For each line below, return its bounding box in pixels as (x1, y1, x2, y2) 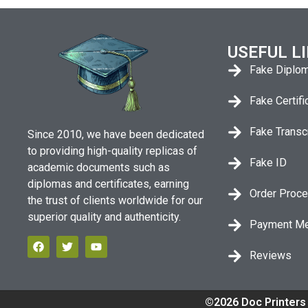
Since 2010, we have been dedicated (27, 128, 204, 142)
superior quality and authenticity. (27, 210, 181, 224)
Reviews (250, 249, 292, 263)
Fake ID (250, 156, 287, 170)
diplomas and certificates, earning (27, 177, 189, 191)
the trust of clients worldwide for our (27, 194, 203, 208)
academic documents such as (27, 161, 170, 175)
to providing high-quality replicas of (27, 144, 197, 158)
